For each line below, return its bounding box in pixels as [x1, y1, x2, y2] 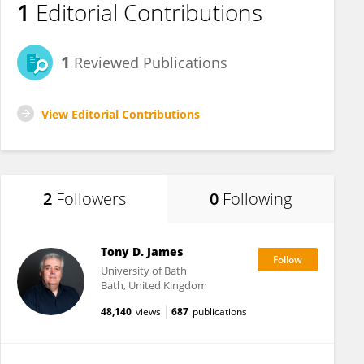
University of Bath [100, 263, 187, 278]
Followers [55, 188, 126, 210]
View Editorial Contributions [41, 106, 200, 122]
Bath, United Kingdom [100, 278, 207, 292]
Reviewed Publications [70, 53, 227, 72]
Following [223, 188, 292, 210]
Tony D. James [100, 244, 183, 259]
